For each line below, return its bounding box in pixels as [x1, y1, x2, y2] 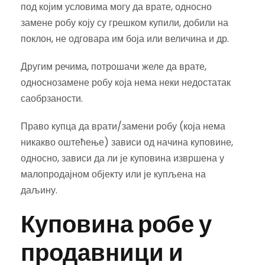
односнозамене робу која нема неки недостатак [21, 76, 231, 90]
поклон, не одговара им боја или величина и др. [21, 32, 229, 46]
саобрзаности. [21, 92, 83, 106]
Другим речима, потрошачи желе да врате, [21, 60, 206, 74]
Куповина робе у [21, 208, 212, 241]
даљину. [21, 183, 57, 198]
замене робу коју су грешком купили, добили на [21, 16, 228, 30]
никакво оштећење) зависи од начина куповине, [21, 135, 233, 150]
